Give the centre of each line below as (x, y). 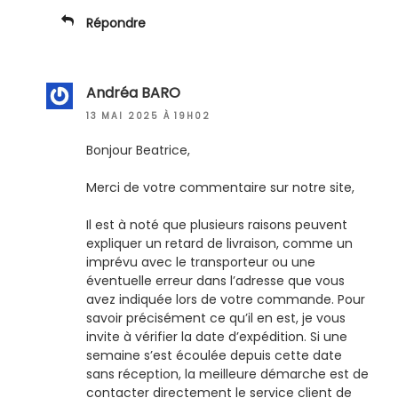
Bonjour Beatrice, (138, 151)
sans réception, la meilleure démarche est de (227, 374)
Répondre (116, 23)
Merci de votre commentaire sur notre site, (220, 188)
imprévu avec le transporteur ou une (201, 263)
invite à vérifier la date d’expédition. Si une (217, 337)
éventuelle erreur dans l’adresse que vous (215, 281)
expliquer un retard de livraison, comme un (219, 244)
